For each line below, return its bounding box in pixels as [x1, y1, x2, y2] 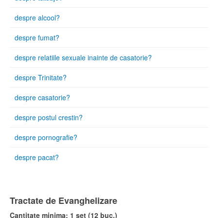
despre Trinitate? [15, 72, 67, 82]
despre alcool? [15, 12, 60, 22]
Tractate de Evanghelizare [10, 194, 117, 207]
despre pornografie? [15, 132, 77, 142]
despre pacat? [15, 152, 59, 162]
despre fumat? [15, 32, 59, 42]
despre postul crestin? [15, 112, 83, 122]
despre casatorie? [15, 92, 70, 102]
